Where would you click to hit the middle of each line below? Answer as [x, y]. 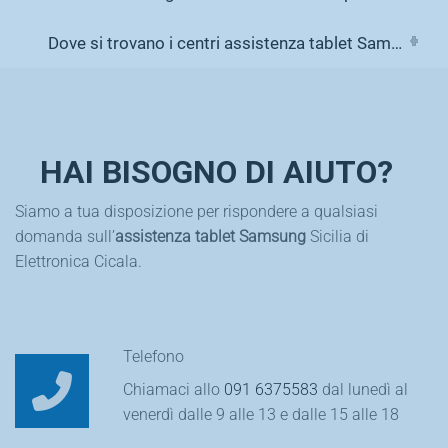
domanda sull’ [65, 237]
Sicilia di [337, 237]
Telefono [154, 357]
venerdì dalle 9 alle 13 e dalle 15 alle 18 [261, 415]
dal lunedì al [363, 390]
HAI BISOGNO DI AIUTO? [216, 171]
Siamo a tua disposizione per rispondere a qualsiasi [196, 212]
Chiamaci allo [174, 390]
